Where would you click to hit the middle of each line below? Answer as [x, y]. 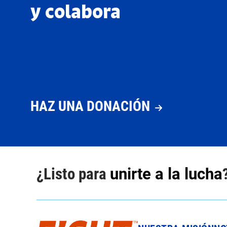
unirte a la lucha [166, 173]
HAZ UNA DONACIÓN [90, 105]
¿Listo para [73, 173]
